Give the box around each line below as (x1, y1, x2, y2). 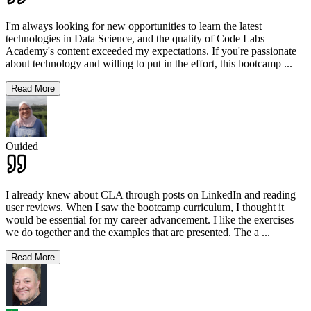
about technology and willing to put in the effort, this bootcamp (6, 57, 284, 69)
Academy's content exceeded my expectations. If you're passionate (6, 44, 296, 57)
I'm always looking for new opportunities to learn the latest (6, 19, 262, 32)
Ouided (6, 140, 38, 152)
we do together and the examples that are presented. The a (6, 226, 259, 238)
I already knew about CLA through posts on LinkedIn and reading (6, 188, 296, 201)
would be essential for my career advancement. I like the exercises (6, 213, 294, 226)
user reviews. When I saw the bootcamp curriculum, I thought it (6, 201, 284, 213)
